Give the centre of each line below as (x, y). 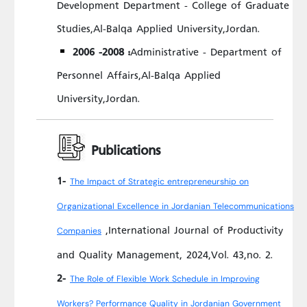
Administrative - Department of (206, 51)
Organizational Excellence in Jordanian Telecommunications (175, 207)
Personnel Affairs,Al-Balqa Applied (139, 74)
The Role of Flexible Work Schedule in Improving (165, 279)
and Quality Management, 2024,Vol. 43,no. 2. (165, 254)
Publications (123, 149)
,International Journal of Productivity (192, 230)
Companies (79, 231)
